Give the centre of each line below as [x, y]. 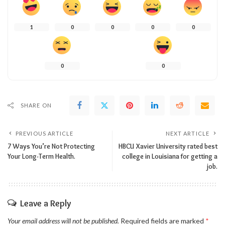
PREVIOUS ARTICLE [45, 134]
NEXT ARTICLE [187, 134]
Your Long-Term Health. [41, 156]
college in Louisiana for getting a [170, 156]
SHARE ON [36, 105]
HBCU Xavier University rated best [168, 146]
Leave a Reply [45, 204]
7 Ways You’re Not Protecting [51, 146]
